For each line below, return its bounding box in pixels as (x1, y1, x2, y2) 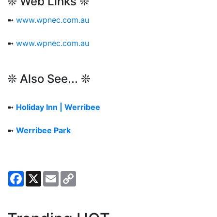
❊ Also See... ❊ (7, 71, 91, 86)
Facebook (24, 170, 60, 180)
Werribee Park (16, 125, 71, 135)
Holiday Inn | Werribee (16, 102, 100, 112)
